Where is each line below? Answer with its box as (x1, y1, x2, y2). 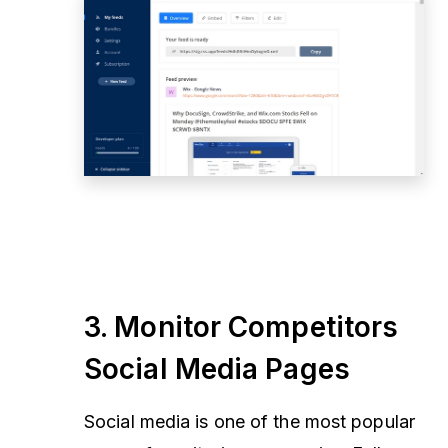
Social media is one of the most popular (84, 411, 415, 433)
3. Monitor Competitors (84, 310, 399, 345)
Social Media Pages (84, 352, 350, 387)
